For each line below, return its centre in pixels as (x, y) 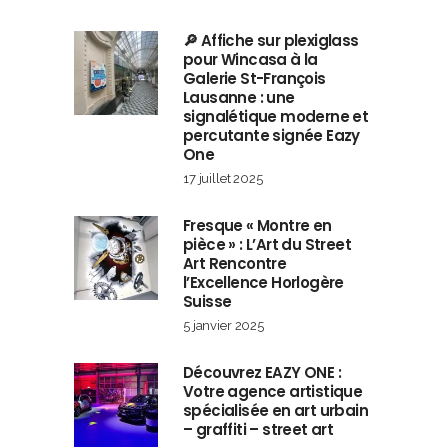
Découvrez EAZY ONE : (262, 373)
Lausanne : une (239, 98)
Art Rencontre (235, 264)
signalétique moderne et (276, 117)
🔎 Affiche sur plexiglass (271, 41)
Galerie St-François (254, 79)
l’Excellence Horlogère (263, 283)
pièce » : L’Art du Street (267, 245)
